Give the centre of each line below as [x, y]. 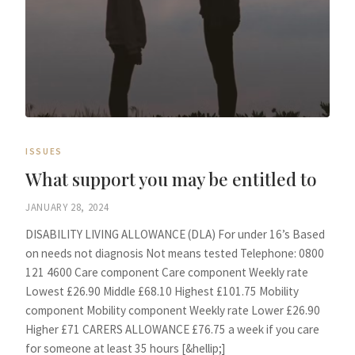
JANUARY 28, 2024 [67, 206]
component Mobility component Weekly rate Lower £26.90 [173, 311]
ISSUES [44, 152]
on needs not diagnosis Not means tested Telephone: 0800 [175, 254]
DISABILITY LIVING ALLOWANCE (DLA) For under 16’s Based [175, 235]
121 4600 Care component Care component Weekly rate [167, 273]
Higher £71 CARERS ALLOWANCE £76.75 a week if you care [172, 330]
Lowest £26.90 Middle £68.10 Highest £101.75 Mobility [162, 292]
